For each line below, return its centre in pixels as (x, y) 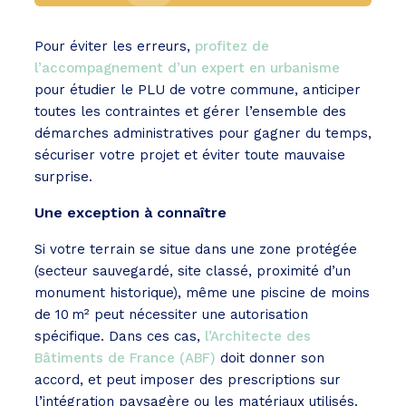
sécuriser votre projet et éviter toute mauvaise (190, 155)
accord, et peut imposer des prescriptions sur (188, 380)
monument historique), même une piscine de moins (202, 293)
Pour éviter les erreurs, (115, 47)
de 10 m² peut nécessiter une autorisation (171, 315)
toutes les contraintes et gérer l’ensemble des (190, 112)
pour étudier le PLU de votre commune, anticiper (198, 90)
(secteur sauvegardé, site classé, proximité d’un (193, 271)
